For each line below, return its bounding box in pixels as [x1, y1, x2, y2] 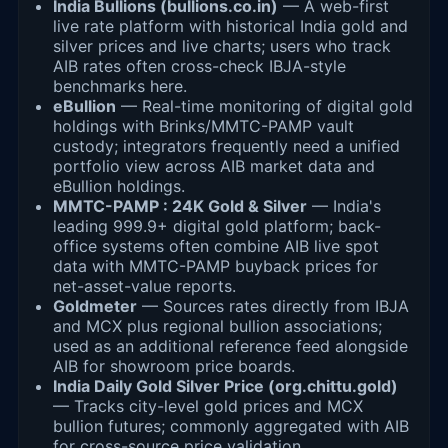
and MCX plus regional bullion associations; [53, 316, 382, 337]
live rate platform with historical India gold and [53, 16, 408, 37]
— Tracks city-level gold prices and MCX [53, 396, 363, 417]
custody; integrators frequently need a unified [53, 136, 400, 157]
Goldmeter [53, 296, 137, 317]
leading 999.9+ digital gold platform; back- [53, 216, 381, 237]
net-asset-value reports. [53, 276, 236, 297]
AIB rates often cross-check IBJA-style [53, 56, 346, 77]
